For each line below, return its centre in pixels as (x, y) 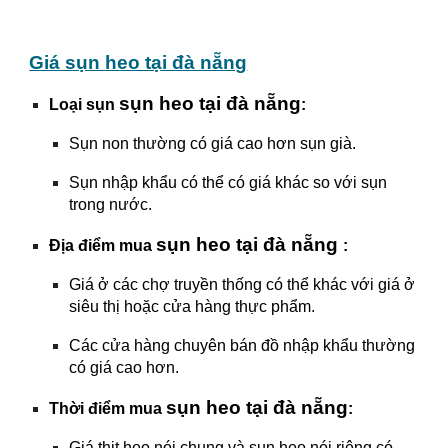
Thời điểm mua (108, 408)
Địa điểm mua (103, 245)
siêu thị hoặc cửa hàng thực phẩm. (192, 306)
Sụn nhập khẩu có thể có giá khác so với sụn (228, 182)
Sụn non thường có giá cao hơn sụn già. (213, 143)
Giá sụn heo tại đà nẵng (138, 62)
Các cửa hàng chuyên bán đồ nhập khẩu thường (242, 345)
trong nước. (111, 204)
